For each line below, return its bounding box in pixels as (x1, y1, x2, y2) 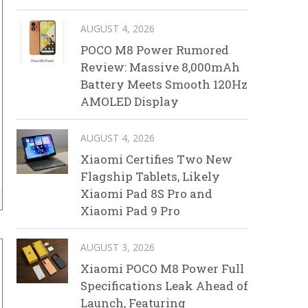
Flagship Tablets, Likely (80, 168, 220, 184)
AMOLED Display (80, 93, 179, 109)
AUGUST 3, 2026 (80, 241, 155, 254)
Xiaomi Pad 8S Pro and (80, 186, 212, 201)
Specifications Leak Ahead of (80, 278, 248, 294)
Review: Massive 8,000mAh (80, 59, 240, 75)
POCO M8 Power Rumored (80, 42, 229, 58)
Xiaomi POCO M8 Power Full (80, 261, 244, 276)
